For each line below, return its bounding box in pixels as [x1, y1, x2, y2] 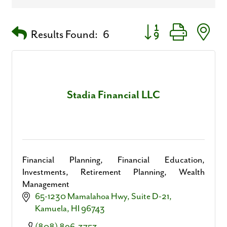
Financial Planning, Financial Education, [22, 155, 205, 166]
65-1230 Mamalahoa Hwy [35, 192, 127, 202]
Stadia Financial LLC [67, 89, 160, 101]
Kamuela [35, 204, 67, 214]
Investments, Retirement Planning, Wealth [22, 167, 205, 178]
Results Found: [31, 28, 98, 42]
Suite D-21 [131, 192, 169, 202]
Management [22, 179, 69, 190]
